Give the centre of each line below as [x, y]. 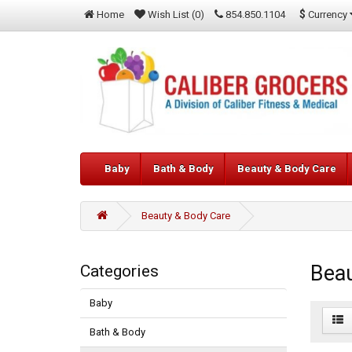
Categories [119, 271]
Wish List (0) [176, 15]
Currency [328, 14]
